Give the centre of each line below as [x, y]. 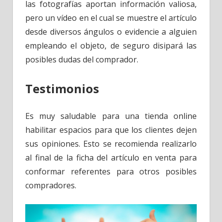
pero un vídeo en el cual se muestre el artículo [111, 18]
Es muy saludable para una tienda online [111, 116]
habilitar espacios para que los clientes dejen [111, 130]
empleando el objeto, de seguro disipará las [111, 45]
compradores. [51, 185]
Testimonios [62, 88]
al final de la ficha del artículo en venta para [111, 157]
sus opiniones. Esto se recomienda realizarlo [111, 143]
